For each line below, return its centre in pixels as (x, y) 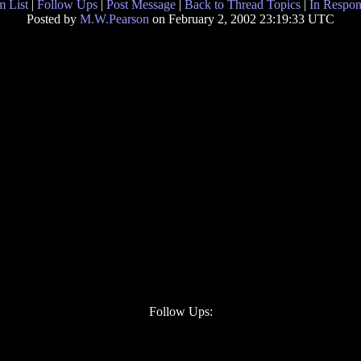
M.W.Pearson (114, 19)
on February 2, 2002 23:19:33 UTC (242, 19)
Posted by (53, 19)
